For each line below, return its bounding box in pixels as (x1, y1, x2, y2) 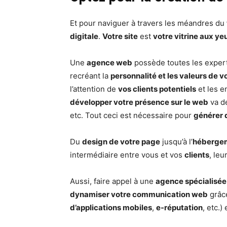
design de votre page (82, 137, 160, 147)
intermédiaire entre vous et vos (70, 150, 184, 160)
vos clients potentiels (118, 84, 196, 94)
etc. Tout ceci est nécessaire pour (70, 110, 194, 121)
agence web (87, 58, 132, 68)
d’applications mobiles (70, 203, 152, 213)
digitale (70, 31, 98, 42)
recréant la (70, 71, 110, 81)
